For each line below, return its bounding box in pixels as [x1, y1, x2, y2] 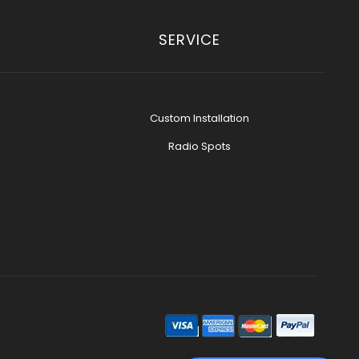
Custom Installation [149, 111, 249, 126]
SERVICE [158, 30, 220, 50]
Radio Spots [167, 139, 231, 154]
